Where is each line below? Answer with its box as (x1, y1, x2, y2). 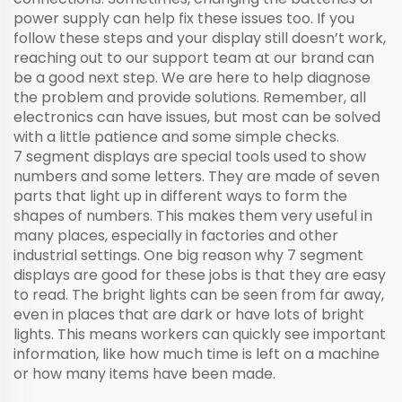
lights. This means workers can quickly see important (13, 324, 386, 345)
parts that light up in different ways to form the (13, 186, 347, 206)
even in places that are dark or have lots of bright (13, 304, 364, 325)
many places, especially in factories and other (13, 225, 338, 246)
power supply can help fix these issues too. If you (13, 8, 354, 29)
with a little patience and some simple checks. (13, 127, 343, 147)
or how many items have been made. (13, 363, 275, 384)
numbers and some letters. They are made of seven (13, 166, 380, 187)
